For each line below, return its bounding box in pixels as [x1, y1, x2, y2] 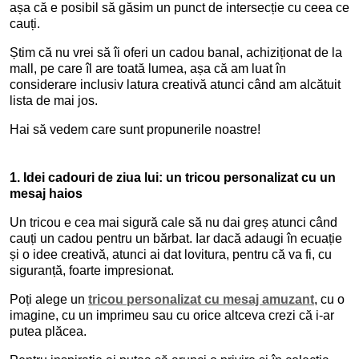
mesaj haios [10, 187, 83, 200]
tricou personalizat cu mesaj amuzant [88, 292, 314, 306]
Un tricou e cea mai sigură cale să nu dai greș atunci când [10, 216, 337, 229]
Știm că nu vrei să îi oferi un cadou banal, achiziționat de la [10, 46, 342, 59]
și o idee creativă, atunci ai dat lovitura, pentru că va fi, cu [10, 248, 332, 261]
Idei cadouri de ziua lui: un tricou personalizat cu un [23, 171, 336, 184]
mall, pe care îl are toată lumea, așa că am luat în [10, 62, 286, 75]
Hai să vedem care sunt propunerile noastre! [10, 123, 260, 136]
